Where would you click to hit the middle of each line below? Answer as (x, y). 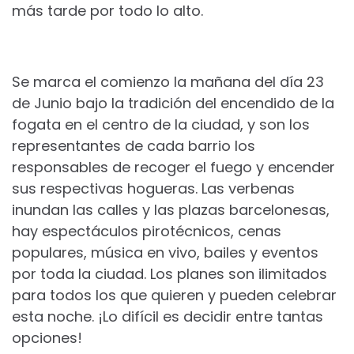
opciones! (47, 337)
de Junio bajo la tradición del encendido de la (173, 103)
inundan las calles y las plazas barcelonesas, (171, 209)
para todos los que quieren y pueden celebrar (174, 295)
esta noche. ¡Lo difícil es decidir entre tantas (168, 316)
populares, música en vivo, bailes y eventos (165, 252)
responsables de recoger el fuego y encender (173, 167)
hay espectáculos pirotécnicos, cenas (147, 231)
